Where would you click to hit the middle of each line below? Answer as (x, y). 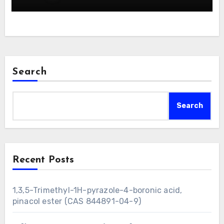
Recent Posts (43, 160)
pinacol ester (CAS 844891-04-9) (76, 201)
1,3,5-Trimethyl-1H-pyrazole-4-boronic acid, (97, 190)
